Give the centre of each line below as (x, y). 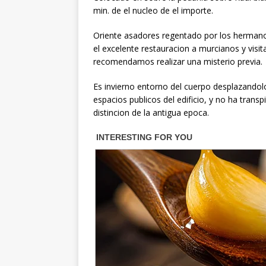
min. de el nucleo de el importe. (153, 11)
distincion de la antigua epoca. (151, 113)
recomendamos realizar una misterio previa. (178, 62)
